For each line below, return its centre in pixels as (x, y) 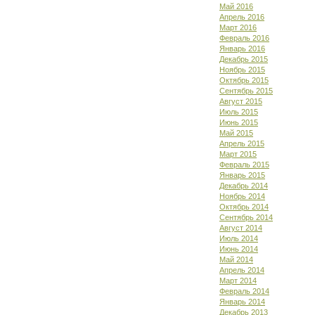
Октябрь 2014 (244, 207)
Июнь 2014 (239, 249)
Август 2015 (241, 101)
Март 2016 (238, 27)
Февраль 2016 (244, 38)
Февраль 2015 (244, 165)
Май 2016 (236, 6)
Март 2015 (238, 154)
